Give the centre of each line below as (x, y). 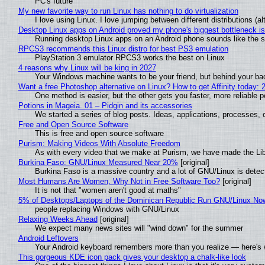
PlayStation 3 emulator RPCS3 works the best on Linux (130, 58)
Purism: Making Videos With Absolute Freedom (99, 144)
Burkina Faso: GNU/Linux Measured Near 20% (98, 163)
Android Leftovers (48, 238)
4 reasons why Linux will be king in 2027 (87, 68)
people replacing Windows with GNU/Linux (107, 209)
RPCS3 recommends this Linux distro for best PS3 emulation (123, 49)
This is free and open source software (99, 134)
